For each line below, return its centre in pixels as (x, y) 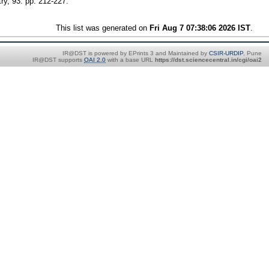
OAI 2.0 (95, 59)
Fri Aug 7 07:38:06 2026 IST (200, 28)
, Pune (252, 53)
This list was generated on (103, 28)
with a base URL (130, 59)
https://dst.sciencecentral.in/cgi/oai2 (208, 59)
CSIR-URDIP (226, 53)
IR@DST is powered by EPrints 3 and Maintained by (136, 53)
